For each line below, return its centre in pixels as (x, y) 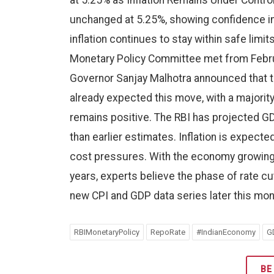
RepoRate (168, 232)
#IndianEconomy (226, 232)
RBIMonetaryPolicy (107, 232)
